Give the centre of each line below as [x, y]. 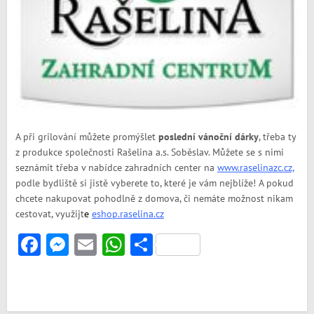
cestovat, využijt [49, 214]
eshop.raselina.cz [128, 214]
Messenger [119, 244]
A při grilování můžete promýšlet [85, 137]
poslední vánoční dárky [207, 137]
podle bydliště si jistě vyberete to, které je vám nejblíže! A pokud [154, 183]
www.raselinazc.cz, [255, 168]
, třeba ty [277, 137]
